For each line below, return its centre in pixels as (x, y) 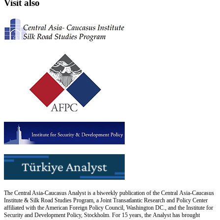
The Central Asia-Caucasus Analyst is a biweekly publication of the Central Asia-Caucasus (109, 193)
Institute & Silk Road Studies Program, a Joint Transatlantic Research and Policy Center (106, 200)
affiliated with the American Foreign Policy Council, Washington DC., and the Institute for (109, 207)
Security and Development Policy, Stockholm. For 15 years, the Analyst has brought (102, 215)
